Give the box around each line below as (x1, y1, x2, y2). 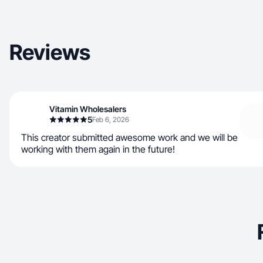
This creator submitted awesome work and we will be (21, 131, 238, 143)
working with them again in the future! (21, 143, 175, 155)
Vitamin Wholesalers (49, 104, 126, 114)
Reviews (9, 39, 90, 65)
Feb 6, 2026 (92, 115, 129, 124)
